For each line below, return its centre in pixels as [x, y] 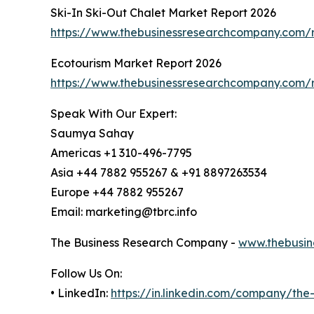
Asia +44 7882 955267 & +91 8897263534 [159, 173]
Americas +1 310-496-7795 [121, 153]
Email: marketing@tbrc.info [124, 212]
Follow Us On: [86, 274]
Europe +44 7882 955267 [117, 192]
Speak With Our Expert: [114, 114]
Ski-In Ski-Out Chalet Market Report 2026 [163, 13]
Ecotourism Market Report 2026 [136, 63]
